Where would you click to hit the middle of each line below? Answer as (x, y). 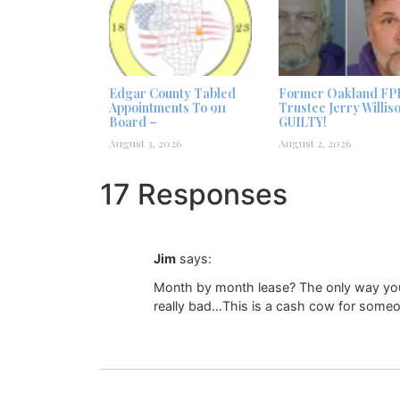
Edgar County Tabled (172, 93)
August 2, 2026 (315, 142)
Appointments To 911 (167, 107)
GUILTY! (303, 121)
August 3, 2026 (145, 142)
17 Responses (194, 194)
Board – (133, 121)
